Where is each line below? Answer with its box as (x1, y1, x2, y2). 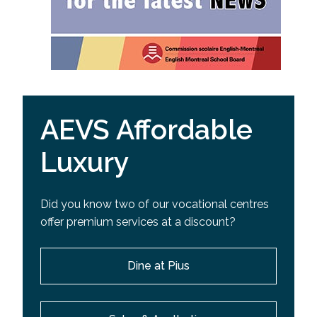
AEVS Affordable (40, 113, 253, 146)
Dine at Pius (127, 258, 190, 272)
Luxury (40, 146, 129, 179)
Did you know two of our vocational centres (40, 197, 269, 211)
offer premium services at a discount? (40, 214, 236, 229)
